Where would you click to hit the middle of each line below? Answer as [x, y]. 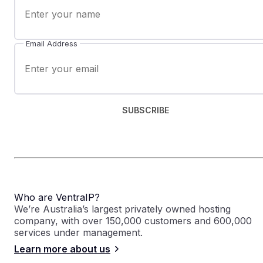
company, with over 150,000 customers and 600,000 [133, 220]
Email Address [52, 43]
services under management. [78, 232]
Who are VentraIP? [57, 197]
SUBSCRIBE [146, 110]
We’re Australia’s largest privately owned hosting [122, 209]
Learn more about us [62, 249]
